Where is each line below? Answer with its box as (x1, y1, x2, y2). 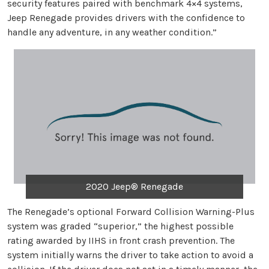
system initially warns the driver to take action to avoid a (7, 249, 253, 261)
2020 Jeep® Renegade (85, 181, 183, 193)
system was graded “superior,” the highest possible (7, 220, 234, 232)
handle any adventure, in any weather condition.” (7, 26, 217, 38)
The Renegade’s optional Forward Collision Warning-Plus (7, 206, 255, 218)
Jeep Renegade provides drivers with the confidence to (7, 11, 245, 23)
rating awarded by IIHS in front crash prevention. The (7, 235, 235, 247)
